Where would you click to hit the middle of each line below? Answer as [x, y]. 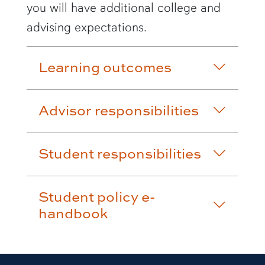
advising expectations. [86, 27]
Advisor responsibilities [118, 110]
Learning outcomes [105, 67]
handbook [73, 213]
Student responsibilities [119, 153]
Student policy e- [97, 196]
